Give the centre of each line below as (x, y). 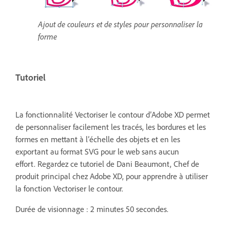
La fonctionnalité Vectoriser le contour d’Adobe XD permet (113, 114)
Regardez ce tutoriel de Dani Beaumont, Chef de (118, 164)
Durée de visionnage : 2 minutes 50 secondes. (92, 209)
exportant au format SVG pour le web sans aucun (97, 151)
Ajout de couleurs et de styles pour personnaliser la (120, 24)
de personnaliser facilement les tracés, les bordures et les (111, 127)
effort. (26, 164)
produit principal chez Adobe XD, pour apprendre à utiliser (112, 176)
